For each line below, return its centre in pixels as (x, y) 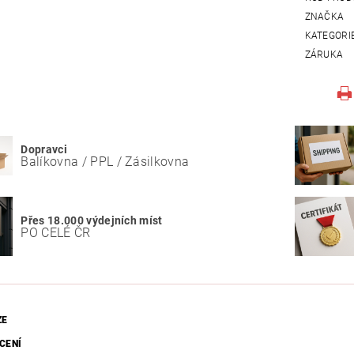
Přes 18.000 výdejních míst (92, 220)
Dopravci (44, 149)
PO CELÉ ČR (56, 232)
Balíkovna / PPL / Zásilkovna (105, 161)
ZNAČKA (324, 17)
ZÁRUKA (324, 55)
